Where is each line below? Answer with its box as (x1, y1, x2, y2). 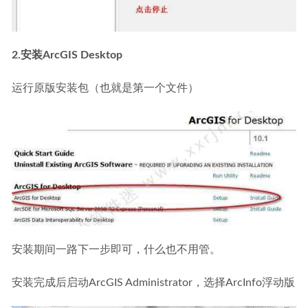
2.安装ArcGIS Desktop (12, 49, 122, 61)
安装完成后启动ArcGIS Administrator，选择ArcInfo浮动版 (12, 276, 295, 288)
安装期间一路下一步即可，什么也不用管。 (12, 243, 221, 255)
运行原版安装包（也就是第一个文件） (12, 82, 199, 94)
